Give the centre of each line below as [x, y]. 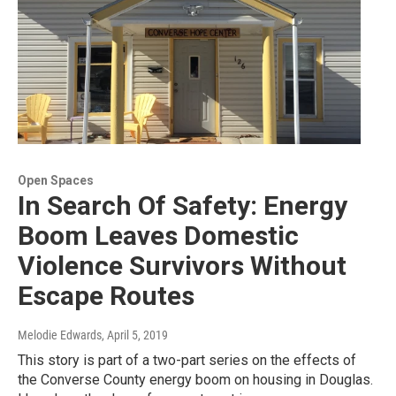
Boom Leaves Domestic [158, 235]
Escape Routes [106, 295]
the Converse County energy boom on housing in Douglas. [195, 379]
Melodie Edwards [60, 335]
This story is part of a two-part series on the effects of [187, 360]
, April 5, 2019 [135, 335]
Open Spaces [56, 180]
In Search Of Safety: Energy [183, 205]
